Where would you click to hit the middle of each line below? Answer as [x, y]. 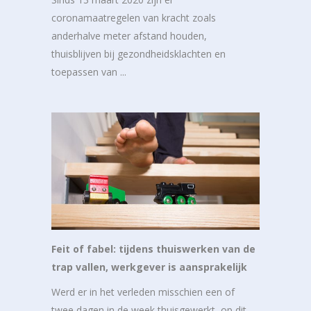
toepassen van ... [89, 72]
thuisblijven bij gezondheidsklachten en [138, 54]
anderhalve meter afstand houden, [129, 36]
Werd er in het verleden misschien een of [143, 292]
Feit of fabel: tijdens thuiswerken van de [153, 249]
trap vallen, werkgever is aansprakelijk [149, 267]
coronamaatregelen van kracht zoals [134, 18]
